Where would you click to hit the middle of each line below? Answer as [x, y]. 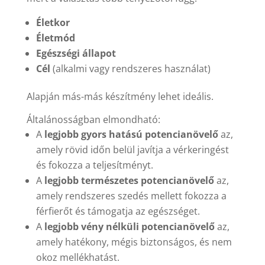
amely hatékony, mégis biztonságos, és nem [134, 242]
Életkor [53, 23]
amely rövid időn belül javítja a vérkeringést [132, 150]
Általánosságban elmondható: [93, 120]
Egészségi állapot [76, 54]
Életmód [55, 38]
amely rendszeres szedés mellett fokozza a [131, 196]
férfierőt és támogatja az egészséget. [118, 211]
